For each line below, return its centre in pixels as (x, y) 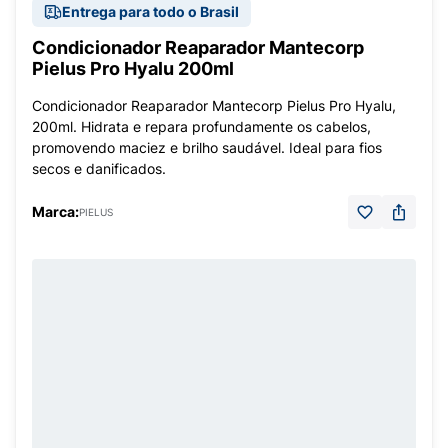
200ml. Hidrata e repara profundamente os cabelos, (201, 126)
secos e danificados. (99, 168)
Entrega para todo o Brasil (150, 11)
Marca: (55, 211)
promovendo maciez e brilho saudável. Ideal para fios (207, 147)
